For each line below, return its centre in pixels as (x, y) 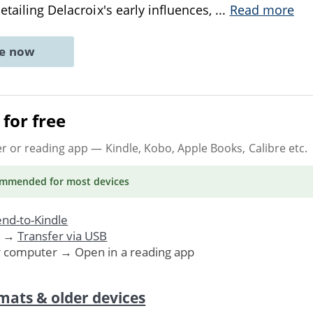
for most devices (88, 181)
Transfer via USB (62, 235)
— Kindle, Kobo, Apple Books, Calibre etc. (198, 148)
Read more (262, 10)
